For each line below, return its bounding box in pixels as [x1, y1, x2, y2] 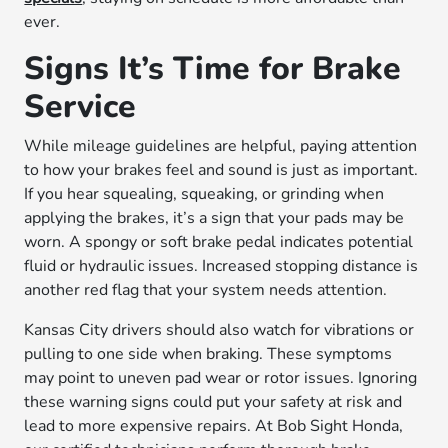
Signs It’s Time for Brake [24, 47, 402, 90]
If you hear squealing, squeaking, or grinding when [24, 183, 385, 205]
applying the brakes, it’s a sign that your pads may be [24, 207, 405, 229]
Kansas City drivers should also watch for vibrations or [24, 319, 415, 341]
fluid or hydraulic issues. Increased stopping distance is [24, 255, 419, 277]
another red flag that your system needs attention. [24, 279, 388, 301]
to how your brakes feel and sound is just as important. [24, 159, 419, 181]
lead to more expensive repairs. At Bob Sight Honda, [24, 415, 404, 437]
